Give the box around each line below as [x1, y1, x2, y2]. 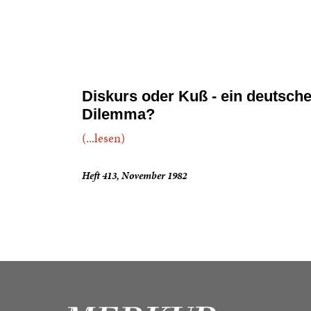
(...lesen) [82, 129, 125, 146]
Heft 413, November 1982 [82, 169, 187, 183]
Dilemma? [82, 106, 155, 123]
